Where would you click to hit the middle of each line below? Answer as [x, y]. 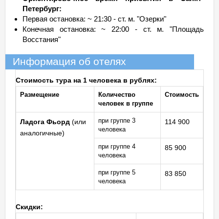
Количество [117, 95]
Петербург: [42, 9]
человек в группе [126, 103]
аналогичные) [42, 133]
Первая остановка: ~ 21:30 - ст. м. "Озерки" [94, 19]
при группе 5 [117, 172]
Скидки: [29, 207]
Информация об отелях [69, 62]
